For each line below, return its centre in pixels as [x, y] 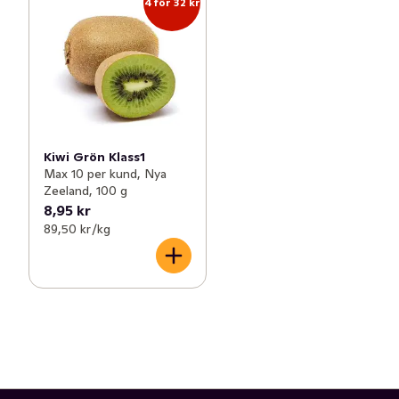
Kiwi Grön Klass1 [94, 157]
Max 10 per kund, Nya [105, 174]
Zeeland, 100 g [85, 191]
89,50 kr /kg [77, 229]
